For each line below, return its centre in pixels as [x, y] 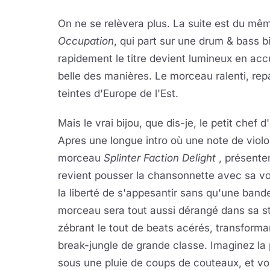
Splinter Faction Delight [160, 158]
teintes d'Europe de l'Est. [118, 93]
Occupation [86, 41]
